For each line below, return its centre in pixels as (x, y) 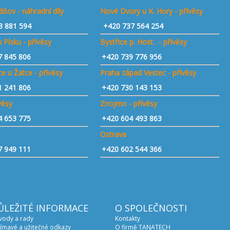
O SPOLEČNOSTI (151, 208)
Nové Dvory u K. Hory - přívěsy (152, 11)
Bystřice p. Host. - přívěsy (144, 42)
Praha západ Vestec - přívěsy (148, 73)
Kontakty (128, 218)
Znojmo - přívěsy (129, 103)
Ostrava (113, 134)
